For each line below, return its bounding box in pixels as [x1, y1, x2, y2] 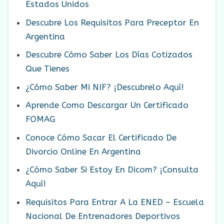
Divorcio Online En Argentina [25, 146, 141, 156]
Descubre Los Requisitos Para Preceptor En [25, 17, 199, 27]
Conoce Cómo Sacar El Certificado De [25, 132, 176, 142]
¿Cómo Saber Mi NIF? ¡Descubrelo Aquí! [25, 81, 184, 92]
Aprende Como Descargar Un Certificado [25, 100, 188, 110]
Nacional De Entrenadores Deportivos [25, 210, 180, 221]
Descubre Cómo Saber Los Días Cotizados [25, 49, 192, 60]
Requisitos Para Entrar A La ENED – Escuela [25, 196, 204, 207]
